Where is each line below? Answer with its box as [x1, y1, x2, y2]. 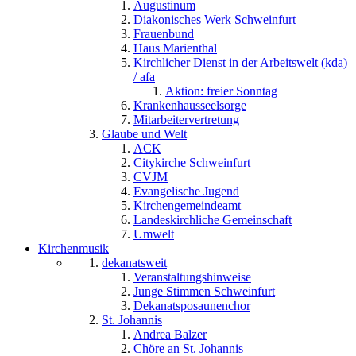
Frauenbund [133, 26, 194, 41]
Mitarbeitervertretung [133, 112, 239, 126]
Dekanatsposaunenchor [133, 298, 250, 312]
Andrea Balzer [133, 327, 207, 341]
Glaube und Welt [102, 126, 187, 141]
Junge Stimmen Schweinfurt [133, 284, 275, 298]
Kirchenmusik [38, 241, 109, 255]
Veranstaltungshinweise [133, 269, 251, 284]
